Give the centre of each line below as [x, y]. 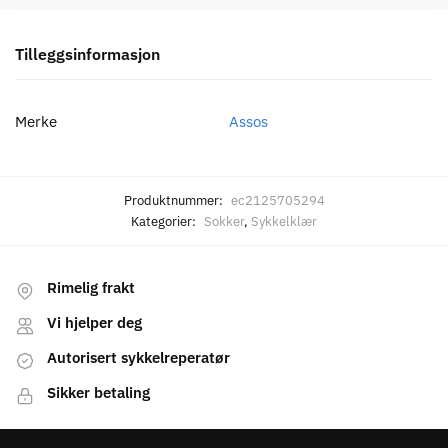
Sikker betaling [98, 393]
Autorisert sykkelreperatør [138, 358]
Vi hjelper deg [94, 323]
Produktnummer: [174, 200]
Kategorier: [165, 221]
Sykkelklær [284, 221]
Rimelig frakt [91, 288]
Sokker [224, 221]
